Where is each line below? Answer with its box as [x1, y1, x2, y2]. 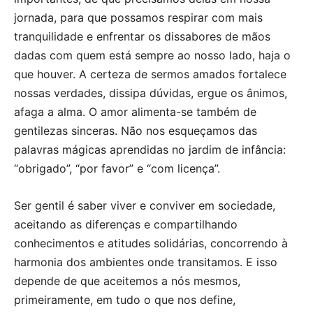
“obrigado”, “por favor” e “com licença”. [14, 161, 220, 175]
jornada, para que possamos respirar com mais [14, 10, 263, 24]
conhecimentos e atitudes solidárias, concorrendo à [14, 235, 288, 250]
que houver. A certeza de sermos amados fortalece [14, 66, 286, 81]
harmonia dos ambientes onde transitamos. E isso [14, 254, 277, 269]
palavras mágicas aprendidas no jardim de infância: [14, 142, 286, 156]
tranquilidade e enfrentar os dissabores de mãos [14, 29, 270, 43]
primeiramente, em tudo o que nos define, [14, 292, 235, 307]
